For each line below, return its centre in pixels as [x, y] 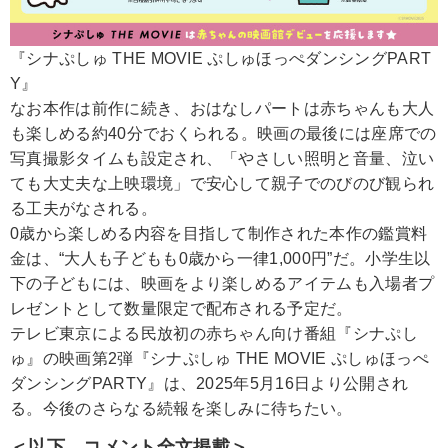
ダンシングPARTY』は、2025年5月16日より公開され [209, 384]
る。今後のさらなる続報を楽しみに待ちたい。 [181, 409]
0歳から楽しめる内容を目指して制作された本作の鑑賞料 [219, 234]
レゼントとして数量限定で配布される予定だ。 [181, 309]
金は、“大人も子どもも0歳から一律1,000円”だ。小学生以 [220, 259]
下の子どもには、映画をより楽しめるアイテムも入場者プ [222, 284]
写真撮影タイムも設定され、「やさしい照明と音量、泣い [222, 159]
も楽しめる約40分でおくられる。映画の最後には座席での [223, 134]
